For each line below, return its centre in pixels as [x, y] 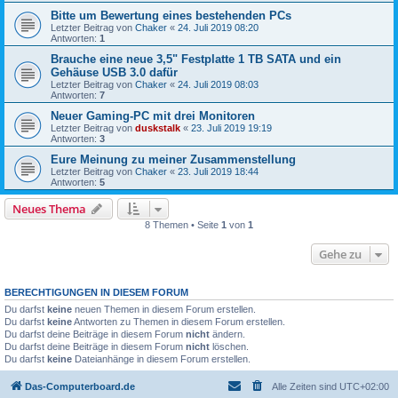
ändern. [227, 334]
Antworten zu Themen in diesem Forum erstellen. [179, 322]
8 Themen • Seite [183, 225]
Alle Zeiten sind [306, 386]
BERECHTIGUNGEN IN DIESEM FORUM [96, 292]
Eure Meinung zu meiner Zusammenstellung [173, 159]
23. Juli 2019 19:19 [231, 128]
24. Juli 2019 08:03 [218, 84]
